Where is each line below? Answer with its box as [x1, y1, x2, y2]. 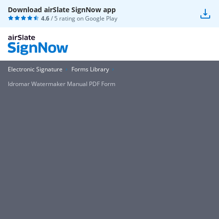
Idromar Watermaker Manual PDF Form [8, 80, 115, 88]
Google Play [85, 14, 117, 22]
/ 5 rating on [49, 14, 85, 22]
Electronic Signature [8, 65, 63, 73]
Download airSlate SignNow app [8, 5, 116, 14]
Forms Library [71, 65, 109, 73]
